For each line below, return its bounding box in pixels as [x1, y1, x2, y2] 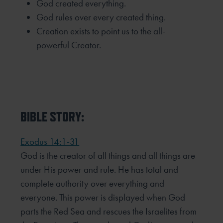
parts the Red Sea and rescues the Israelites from [20, 205, 197, 218]
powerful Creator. [36, 38, 102, 51]
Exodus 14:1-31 [20, 135, 80, 148]
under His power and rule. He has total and [20, 163, 179, 176]
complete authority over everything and [20, 177, 165, 190]
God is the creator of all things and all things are [20, 149, 196, 162]
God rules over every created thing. [36, 10, 166, 23]
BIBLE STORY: [20, 109, 85, 125]
